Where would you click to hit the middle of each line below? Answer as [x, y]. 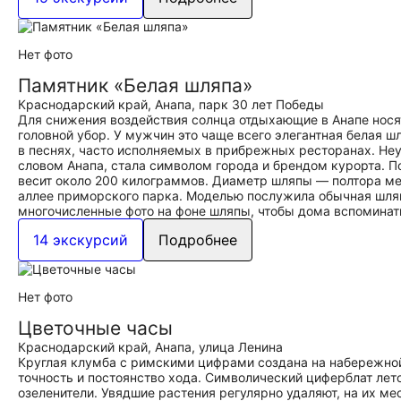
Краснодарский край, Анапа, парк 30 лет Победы [171, 104]
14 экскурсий [81, 240]
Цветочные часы [95, 328]
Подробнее [198, 240]
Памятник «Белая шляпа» [135, 85]
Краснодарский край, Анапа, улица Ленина [150, 347]
